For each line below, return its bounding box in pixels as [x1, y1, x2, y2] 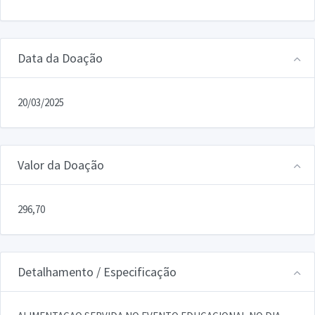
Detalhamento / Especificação [18, 263, 176, 280]
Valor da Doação [18, 156, 104, 173]
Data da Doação [18, 49, 103, 66]
